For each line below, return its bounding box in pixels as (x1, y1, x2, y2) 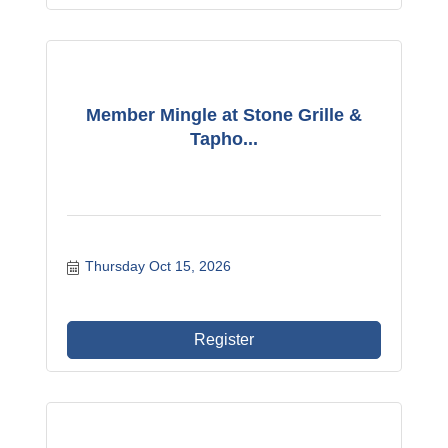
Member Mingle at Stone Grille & (85, 105, 362, 125)
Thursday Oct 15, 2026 (84, 258, 231, 274)
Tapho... (189, 129, 258, 149)
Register (193, 331, 254, 348)
